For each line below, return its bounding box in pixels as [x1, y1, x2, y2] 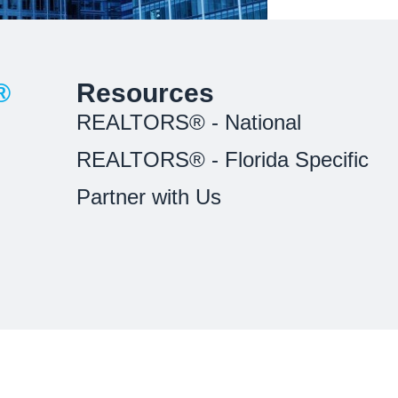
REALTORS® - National [76, 110, 301, 134]
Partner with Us [76, 185, 221, 209]
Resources [76, 78, 214, 107]
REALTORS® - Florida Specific [76, 147, 369, 171]
